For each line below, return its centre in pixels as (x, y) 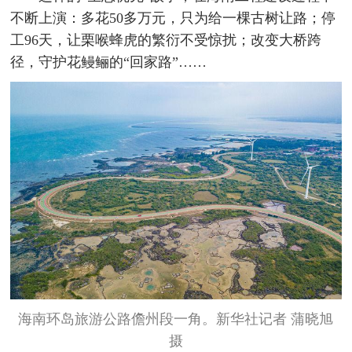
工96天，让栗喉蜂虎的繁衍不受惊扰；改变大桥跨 (166, 40)
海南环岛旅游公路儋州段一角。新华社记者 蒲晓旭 (176, 319)
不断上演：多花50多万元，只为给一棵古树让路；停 (173, 18)
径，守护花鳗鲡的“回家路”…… (109, 62)
